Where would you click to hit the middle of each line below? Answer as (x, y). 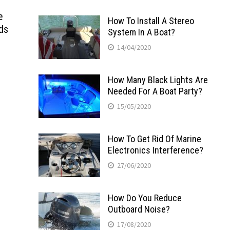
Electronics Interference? (155, 150)
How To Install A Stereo (151, 21)
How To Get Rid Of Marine (154, 139)
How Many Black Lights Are (158, 80)
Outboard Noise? (139, 209)
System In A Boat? (141, 32)
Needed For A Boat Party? (155, 91)
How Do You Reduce (145, 198)
